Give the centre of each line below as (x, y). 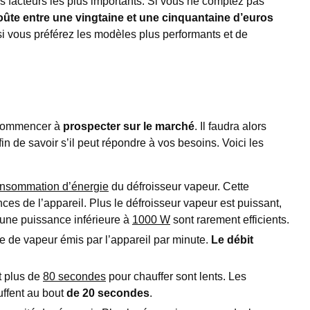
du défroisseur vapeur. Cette (179, 186)
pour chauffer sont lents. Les (176, 276)
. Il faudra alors (230, 126)
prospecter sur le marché (129, 126)
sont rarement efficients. (230, 219)
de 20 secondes (108, 293)
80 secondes (74, 276)
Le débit (232, 239)
